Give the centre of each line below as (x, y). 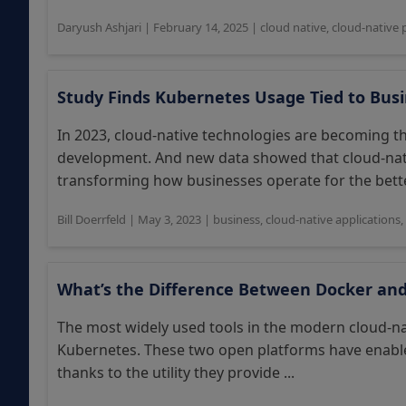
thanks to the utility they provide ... (176, 372)
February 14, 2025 (201, 27)
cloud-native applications (333, 219)
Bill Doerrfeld (92, 219)
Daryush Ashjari (99, 27)
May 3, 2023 (169, 219)
